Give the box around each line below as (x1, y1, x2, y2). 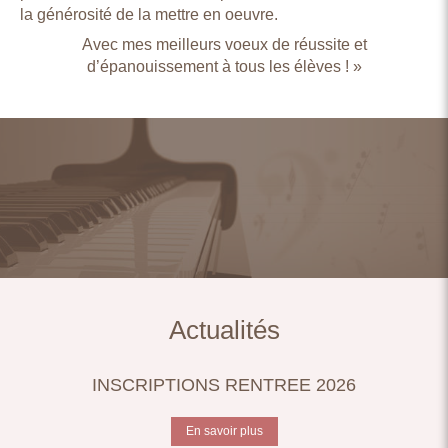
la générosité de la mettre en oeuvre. (20, 6, 282, 23)
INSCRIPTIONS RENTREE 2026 (92, 375, 356, 395)
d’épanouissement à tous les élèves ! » (86, 58, 362, 75)
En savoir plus (185, 424, 263, 438)
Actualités (168, 315, 280, 345)
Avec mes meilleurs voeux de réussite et (81, 36, 367, 53)
